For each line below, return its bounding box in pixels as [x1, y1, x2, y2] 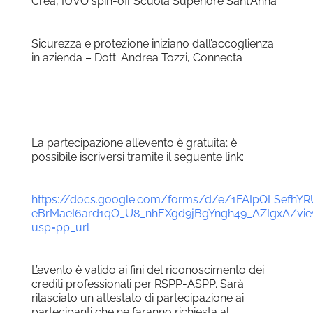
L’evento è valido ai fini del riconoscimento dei [31, 263, 264, 277]
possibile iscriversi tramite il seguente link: [31, 150, 244, 164]
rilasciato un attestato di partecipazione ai [31, 291, 244, 305]
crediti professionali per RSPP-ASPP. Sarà [31, 277, 244, 291]
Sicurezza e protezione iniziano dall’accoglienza [31, 37, 274, 51]
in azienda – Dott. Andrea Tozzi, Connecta [31, 51, 242, 65]
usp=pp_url [31, 221, 89, 235]
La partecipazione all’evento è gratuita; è [31, 136, 237, 150]
